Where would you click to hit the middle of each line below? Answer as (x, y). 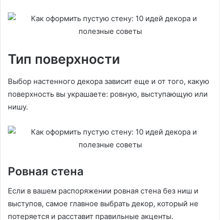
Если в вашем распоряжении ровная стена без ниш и (103, 191)
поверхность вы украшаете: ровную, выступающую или (108, 94)
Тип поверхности (64, 59)
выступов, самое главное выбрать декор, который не (103, 204)
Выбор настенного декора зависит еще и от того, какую (109, 81)
